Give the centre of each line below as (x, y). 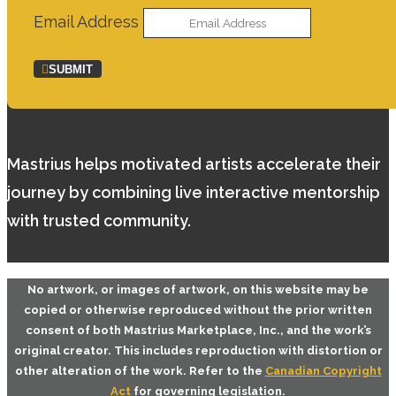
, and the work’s (325, 331)
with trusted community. (99, 221)
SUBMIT (71, 70)
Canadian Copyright (323, 371)
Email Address (86, 22)
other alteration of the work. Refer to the (140, 371)
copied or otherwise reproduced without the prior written (198, 310)
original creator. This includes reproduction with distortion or (198, 351)
